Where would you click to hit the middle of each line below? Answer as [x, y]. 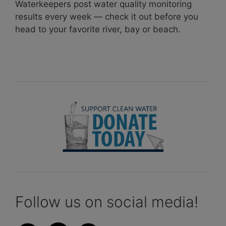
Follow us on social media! [107, 202]
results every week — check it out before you [107, 16]
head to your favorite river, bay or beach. [98, 29]
